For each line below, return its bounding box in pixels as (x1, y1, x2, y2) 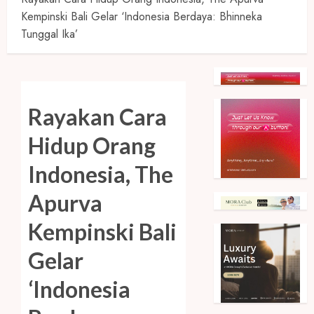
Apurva (28, 189, 102, 217)
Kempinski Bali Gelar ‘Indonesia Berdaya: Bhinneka (21, 8, 262, 25)
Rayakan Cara (28, 103, 167, 131)
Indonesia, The (28, 161, 173, 189)
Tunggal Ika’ (21, 26, 78, 43)
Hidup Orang (28, 132, 156, 160)
